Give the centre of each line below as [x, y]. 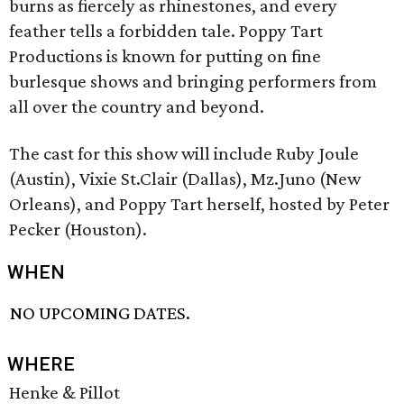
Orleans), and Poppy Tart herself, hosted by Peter [199, 204]
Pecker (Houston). [78, 229]
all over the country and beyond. [137, 106]
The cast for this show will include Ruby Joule [184, 153]
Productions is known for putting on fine [165, 56]
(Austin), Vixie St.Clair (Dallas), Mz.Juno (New [185, 179]
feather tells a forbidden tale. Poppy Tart [166, 31]
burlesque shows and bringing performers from [193, 81]
